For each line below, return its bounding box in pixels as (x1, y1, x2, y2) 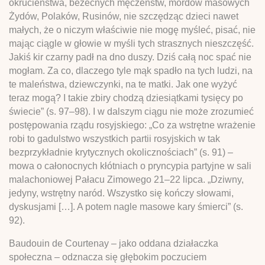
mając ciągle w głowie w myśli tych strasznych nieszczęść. (9, 38, 254, 49)
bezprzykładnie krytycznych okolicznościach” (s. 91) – (9, 147, 233, 157)
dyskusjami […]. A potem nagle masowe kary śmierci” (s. (9, 201, 243, 212)
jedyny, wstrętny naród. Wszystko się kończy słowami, (9, 188, 234, 198)
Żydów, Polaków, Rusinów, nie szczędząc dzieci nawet (9, 11, 238, 21)
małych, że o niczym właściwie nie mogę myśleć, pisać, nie (9, 24, 256, 35)
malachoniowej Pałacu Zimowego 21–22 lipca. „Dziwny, (9, 174, 244, 185)
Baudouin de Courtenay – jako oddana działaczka (9, 238, 218, 248)
